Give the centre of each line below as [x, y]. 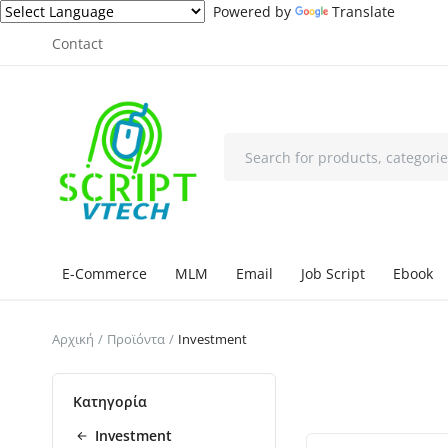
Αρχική [73, 339]
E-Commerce [104, 273]
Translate [363, 11]
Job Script [333, 273]
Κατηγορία [110, 401]
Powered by [250, 11]
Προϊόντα [136, 339]
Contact [77, 43]
